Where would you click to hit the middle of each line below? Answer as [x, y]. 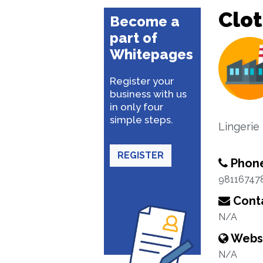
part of [134, 38]
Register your [142, 81]
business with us [148, 94]
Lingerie [239, 127]
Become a [145, 21]
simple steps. [141, 120]
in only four [136, 107]
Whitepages [151, 54]
